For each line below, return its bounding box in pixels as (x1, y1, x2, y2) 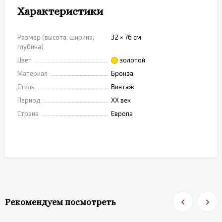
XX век (111, 96, 131, 104)
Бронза (111, 69, 133, 77)
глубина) (17, 43, 44, 51)
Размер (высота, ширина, (17, 33, 94, 41)
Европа (111, 110, 133, 117)
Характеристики (17, 5, 103, 17)
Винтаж (111, 83, 134, 91)
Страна (17, 110, 39, 117)
